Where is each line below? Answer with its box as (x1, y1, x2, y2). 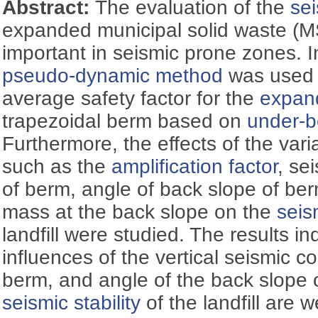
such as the (2, 155, 112, 177)
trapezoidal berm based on (2, 109, 248, 132)
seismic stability (2, 291, 141, 314)
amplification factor (111, 155, 278, 177)
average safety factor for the (2, 87, 261, 109)
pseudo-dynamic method (2, 64, 224, 87)
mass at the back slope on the (2, 200, 278, 223)
